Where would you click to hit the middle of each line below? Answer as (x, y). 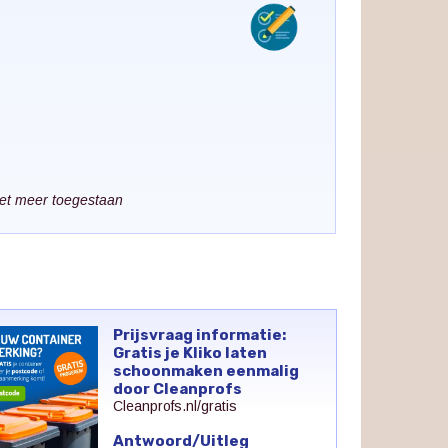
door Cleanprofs (178, 388)
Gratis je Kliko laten (190, 352)
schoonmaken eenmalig (206, 370)
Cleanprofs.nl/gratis (175, 405)
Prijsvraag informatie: (200, 334)
